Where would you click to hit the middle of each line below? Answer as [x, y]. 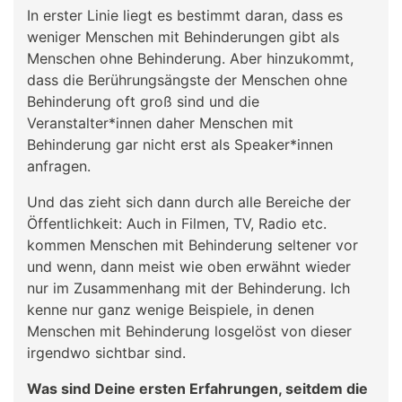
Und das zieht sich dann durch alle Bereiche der [189, 201]
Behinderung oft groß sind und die [143, 101]
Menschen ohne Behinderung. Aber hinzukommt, [190, 58]
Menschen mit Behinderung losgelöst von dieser [189, 331]
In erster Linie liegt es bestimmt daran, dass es [185, 15]
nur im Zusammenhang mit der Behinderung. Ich [188, 288]
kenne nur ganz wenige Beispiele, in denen [170, 309]
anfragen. [59, 166]
